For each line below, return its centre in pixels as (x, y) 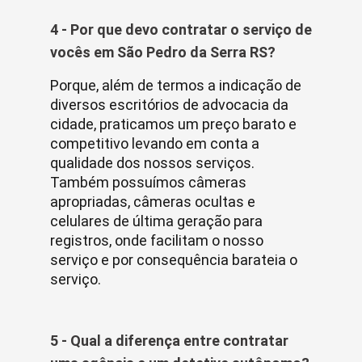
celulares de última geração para (156, 221)
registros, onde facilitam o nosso (157, 240)
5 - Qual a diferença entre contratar (169, 341)
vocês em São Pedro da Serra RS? (163, 52)
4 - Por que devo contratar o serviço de (181, 29)
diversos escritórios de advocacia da (169, 105)
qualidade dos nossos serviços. (152, 163)
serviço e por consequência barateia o (174, 260)
